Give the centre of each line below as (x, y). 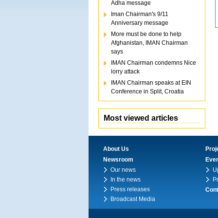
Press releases (130, 189)
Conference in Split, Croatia (147, 91)
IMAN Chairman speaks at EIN (151, 83)
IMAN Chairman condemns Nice (154, 63)
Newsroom (118, 160)
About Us (116, 149)
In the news (126, 180)
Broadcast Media (133, 199)
